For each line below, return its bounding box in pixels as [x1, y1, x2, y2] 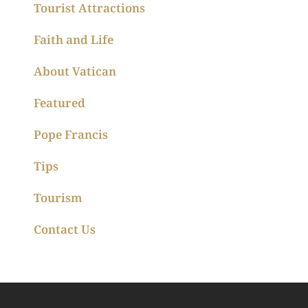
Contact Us [33, 221, 96, 238]
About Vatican [33, 63, 116, 80]
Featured [33, 95, 85, 111]
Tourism [33, 190, 82, 206]
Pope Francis [33, 126, 108, 143]
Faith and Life [33, 32, 113, 48]
